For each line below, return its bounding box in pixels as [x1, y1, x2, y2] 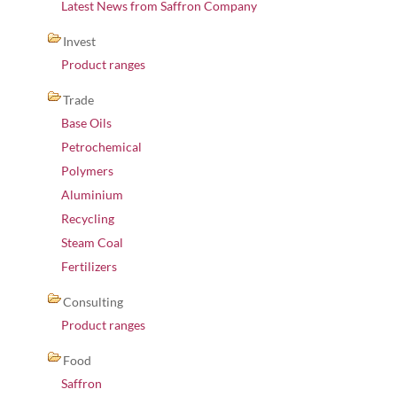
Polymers [61, 163, 113, 178]
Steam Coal [61, 235, 123, 250]
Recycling [61, 211, 114, 226]
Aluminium [61, 187, 123, 202]
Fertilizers [61, 259, 117, 274]
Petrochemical [61, 139, 142, 154]
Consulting [63, 294, 123, 309]
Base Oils [61, 115, 112, 130]
